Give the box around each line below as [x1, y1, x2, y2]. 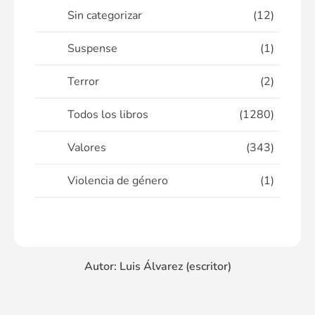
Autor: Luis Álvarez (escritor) [84, 259, 231, 275]
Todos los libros [67, 107, 148, 123]
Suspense [67, 41, 117, 57]
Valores [67, 140, 106, 156]
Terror [67, 74, 99, 90]
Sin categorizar [67, 8, 142, 24]
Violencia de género [67, 173, 168, 189]
